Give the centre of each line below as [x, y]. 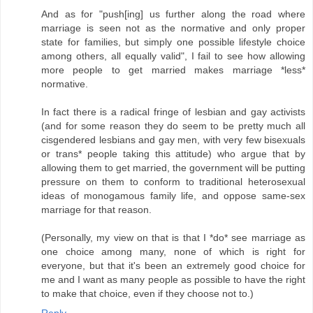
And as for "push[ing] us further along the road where [173, 14]
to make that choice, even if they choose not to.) [147, 294]
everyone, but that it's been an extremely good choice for [173, 266]
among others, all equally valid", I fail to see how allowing [173, 56]
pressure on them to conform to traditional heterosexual [173, 182]
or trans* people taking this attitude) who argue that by [173, 154]
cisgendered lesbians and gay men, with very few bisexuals [173, 140]
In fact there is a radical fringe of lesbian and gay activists [173, 112]
